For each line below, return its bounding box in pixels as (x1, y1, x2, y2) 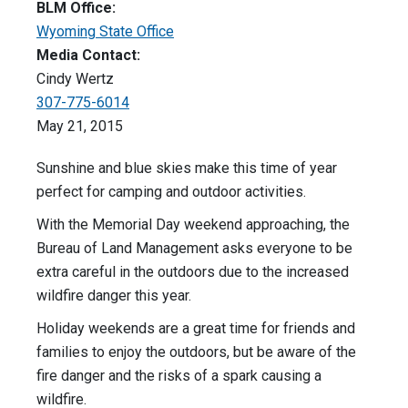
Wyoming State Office (36, 23, 174, 41)
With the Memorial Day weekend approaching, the (36, 216, 350, 234)
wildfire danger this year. (36, 287, 191, 305)
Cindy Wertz (36, 70, 114, 88)
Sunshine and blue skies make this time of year (36, 159, 337, 178)
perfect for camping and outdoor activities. (36, 183, 306, 201)
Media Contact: (36, 46, 140, 65)
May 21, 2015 (36, 117, 123, 136)
